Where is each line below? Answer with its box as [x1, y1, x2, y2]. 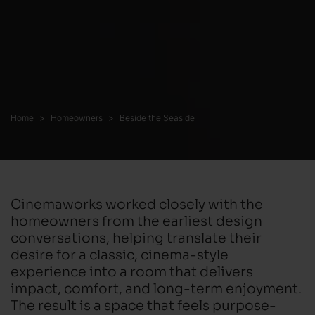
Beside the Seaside [120, 111, 195, 124]
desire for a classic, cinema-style [11, 243, 229, 264]
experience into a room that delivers [11, 260, 253, 281]
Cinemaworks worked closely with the [11, 193, 263, 213]
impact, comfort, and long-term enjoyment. [11, 277, 302, 297]
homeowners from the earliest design [11, 210, 262, 230]
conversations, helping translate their [11, 226, 262, 247]
